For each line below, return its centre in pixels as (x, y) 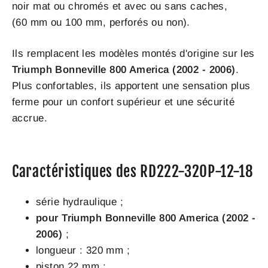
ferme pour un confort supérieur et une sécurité (123, 102)
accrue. (30, 118)
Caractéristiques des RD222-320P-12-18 (133, 171)
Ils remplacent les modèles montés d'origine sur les (133, 53)
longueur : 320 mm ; (83, 251)
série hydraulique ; (80, 202)
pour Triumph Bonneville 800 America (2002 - (146, 218)
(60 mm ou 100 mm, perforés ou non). (101, 22)
